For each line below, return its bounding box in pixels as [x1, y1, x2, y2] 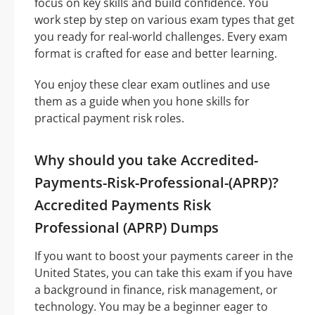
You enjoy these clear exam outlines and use [34, 77, 270, 93]
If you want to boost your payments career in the [34, 248, 293, 264]
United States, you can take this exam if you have [34, 265, 292, 281]
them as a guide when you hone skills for [34, 94, 250, 110]
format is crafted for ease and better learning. [34, 46, 277, 62]
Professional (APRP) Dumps [34, 218, 219, 238]
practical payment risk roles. [34, 110, 184, 127]
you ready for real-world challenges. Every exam [34, 29, 288, 45]
